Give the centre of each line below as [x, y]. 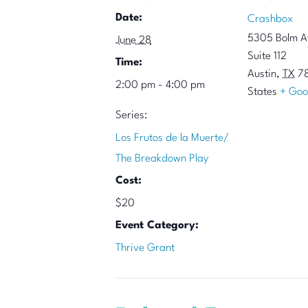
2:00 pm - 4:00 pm [160, 85]
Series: [131, 115]
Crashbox [270, 19]
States [262, 92]
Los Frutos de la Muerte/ [172, 138]
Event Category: [157, 225]
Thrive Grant [145, 248]
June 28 [133, 41]
